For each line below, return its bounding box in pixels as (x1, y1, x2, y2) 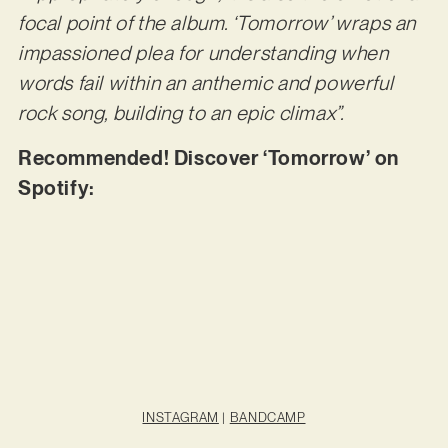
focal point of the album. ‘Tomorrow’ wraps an (17, 11, 416, 36)
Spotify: (17, 175, 100, 200)
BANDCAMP (229, 409, 306, 425)
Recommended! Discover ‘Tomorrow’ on (17, 145, 399, 170)
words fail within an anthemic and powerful (17, 71, 394, 96)
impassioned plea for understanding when (17, 41, 389, 66)
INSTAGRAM (142, 409, 219, 425)
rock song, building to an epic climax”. (17, 101, 345, 126)
